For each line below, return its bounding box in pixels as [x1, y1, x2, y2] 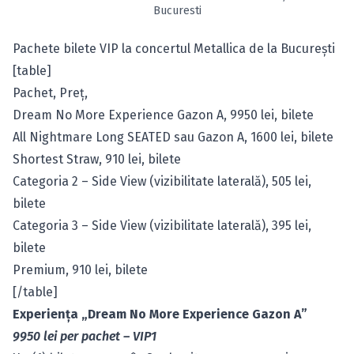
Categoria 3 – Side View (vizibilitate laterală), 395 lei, [13, 218, 311, 233]
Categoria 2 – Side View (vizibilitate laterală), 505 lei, [13, 174, 311, 189]
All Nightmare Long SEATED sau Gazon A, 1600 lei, [13, 130, 300, 145]
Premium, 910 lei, [13, 262, 115, 277]
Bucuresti [153, 4, 201, 17]
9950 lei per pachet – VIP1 [13, 329, 156, 344]
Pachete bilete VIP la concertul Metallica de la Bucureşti [13, 41, 335, 56]
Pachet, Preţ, [13, 85, 88, 100]
